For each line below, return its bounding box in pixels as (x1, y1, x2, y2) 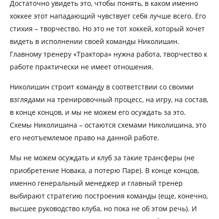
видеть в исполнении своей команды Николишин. (10, 36, 179, 46)
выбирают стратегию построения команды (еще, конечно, (10, 191, 208, 200)
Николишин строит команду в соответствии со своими (10, 82, 194, 91)
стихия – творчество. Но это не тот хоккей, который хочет (10, 23, 205, 33)
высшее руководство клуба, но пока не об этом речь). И (10, 203, 197, 213)
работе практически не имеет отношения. (10, 62, 153, 71)
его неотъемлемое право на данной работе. (10, 132, 159, 142)
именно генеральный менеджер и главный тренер (10, 178, 183, 188)
